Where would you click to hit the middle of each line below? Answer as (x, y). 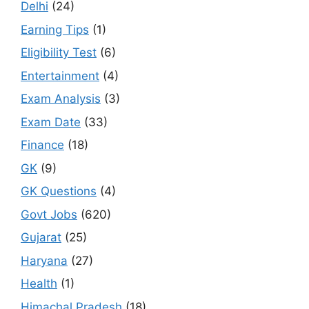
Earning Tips (55, 29)
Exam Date (51, 122)
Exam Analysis (61, 99)
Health (39, 283)
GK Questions (59, 191)
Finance (42, 145)
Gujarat (41, 237)
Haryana (44, 260)
